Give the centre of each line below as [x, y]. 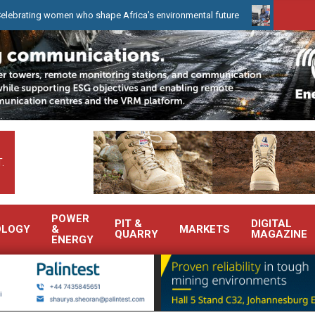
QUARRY [136, 234]
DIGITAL [271, 224]
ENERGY [72, 240]
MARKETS [205, 229]
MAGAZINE [279, 234]
